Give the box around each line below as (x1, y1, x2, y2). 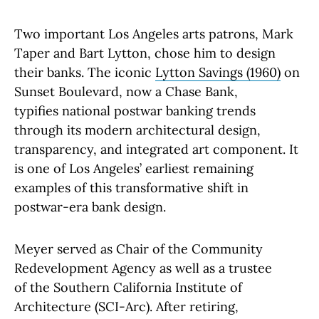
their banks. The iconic (14, 64, 155, 81)
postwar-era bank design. (14, 199, 166, 216)
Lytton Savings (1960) (155, 64, 281, 81)
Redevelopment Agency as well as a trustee (14, 260, 272, 277)
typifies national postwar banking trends (14, 103, 256, 120)
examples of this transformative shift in (14, 179, 249, 197)
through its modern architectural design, (14, 122, 261, 139)
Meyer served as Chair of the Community (14, 241, 263, 258)
